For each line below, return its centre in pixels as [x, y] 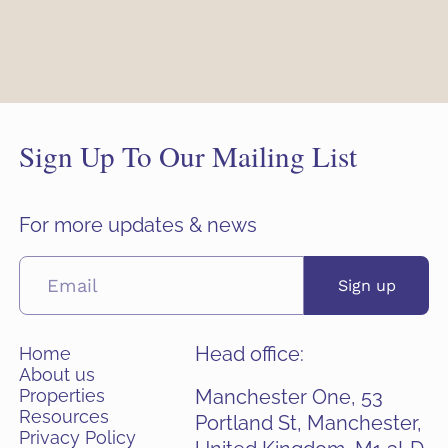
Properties [61, 395]
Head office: [249, 353]
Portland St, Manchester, [308, 423]
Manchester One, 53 [288, 397]
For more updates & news [137, 224]
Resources [63, 416]
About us [56, 374]
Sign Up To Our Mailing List [187, 155]
